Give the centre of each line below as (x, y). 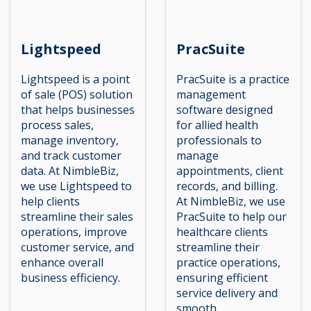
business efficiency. (70, 277)
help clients (50, 201)
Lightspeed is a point (75, 79)
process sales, (57, 125)
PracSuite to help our (232, 216)
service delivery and (227, 293)
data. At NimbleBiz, (70, 170)
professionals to (219, 140)
